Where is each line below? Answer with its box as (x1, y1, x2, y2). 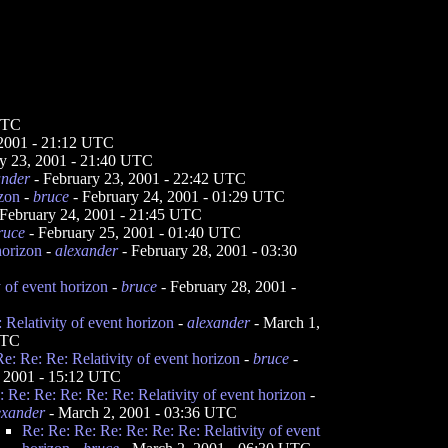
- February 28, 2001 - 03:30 (118, 242, 297, 259)
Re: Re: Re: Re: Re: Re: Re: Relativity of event (22, 422, 320, 439)
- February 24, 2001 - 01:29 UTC (69, 188, 285, 205)
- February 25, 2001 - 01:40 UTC (25, 224, 241, 241)
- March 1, (250, 314, 320, 331)
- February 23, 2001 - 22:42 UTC (30, 170, 246, 187)
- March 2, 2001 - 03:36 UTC (45, 404, 237, 421)
